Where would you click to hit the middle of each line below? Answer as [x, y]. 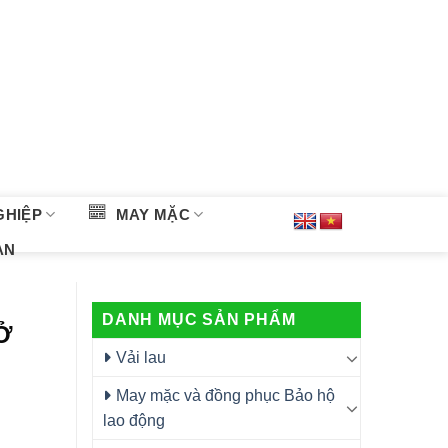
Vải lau [141, 357]
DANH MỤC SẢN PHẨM [199, 319]
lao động [134, 420]
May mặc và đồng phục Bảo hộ [225, 395]
